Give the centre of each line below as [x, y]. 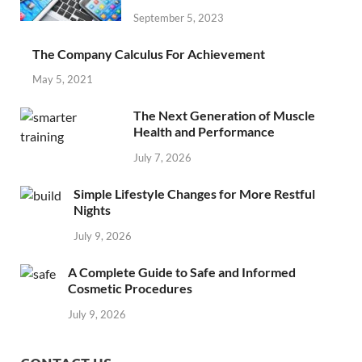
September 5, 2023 [179, 17]
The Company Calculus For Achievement [149, 53]
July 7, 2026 [162, 158]
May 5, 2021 [63, 80]
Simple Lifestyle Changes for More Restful [194, 194]
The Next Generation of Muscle [224, 116]
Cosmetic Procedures [130, 288]
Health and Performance [204, 132]
